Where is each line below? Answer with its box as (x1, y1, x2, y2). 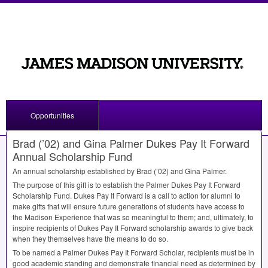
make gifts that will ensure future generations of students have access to (13, 201, 245, 212)
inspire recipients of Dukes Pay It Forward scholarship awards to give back (13, 223, 253, 233)
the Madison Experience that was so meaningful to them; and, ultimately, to (13, 212, 254, 223)
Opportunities (31, 110, 74, 121)
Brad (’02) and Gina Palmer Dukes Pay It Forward (13, 135, 249, 151)
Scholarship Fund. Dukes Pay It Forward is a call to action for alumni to (13, 190, 240, 201)
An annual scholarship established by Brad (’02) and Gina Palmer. (13, 166, 227, 176)
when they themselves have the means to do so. (13, 233, 168, 244)
